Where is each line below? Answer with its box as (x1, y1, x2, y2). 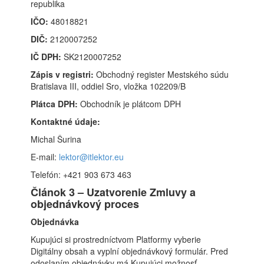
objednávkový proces (31, 196, 140, 212)
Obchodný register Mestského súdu (94, 68, 229, 80)
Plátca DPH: (31, 98, 78, 110)
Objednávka (31, 216, 80, 227)
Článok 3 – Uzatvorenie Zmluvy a (31, 184, 196, 200)
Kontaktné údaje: (31, 115, 101, 127)
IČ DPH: (31, 51, 62, 62)
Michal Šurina (31, 133, 82, 145)
